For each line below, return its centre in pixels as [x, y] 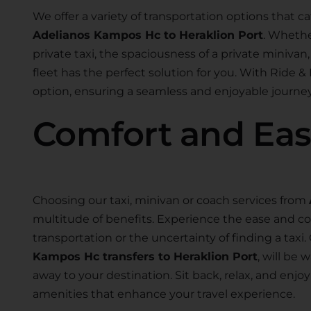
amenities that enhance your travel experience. [163, 294]
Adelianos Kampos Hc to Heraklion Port [148, 35]
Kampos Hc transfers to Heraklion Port [145, 256]
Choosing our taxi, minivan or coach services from [170, 200]
